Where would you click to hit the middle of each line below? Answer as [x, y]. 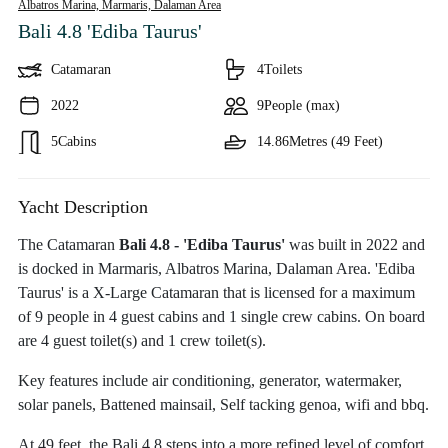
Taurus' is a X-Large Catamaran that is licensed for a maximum [216, 292]
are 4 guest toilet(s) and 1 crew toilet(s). [142, 340]
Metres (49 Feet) [336, 141]
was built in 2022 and [355, 244]
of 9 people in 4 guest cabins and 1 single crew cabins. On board [221, 316]
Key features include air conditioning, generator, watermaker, [210, 380]
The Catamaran [68, 244]
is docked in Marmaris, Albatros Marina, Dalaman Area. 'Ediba [216, 268]
